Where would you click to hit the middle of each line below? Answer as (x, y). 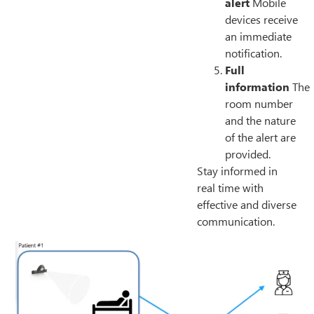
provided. (248, 155)
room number (259, 105)
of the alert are (261, 138)
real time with (231, 189)
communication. (236, 223)
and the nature (261, 122)
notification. (254, 54)
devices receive (262, 21)
